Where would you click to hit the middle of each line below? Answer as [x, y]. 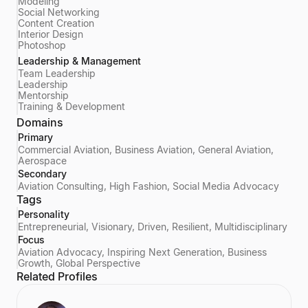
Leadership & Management [79, 61]
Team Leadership [57, 73]
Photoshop [42, 45]
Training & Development [71, 106]
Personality [44, 214]
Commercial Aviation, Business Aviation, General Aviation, [146, 150]
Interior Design [51, 34]
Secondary [42, 174]
